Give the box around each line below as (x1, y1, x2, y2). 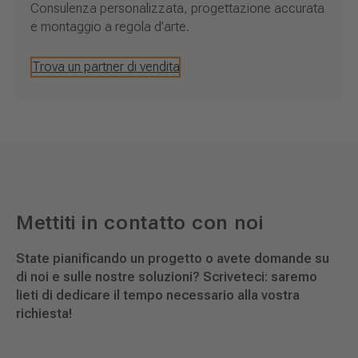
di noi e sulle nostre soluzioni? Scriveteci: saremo (16, 269, 317, 285)
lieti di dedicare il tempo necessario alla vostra (16, 288, 300, 304)
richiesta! (16, 306, 72, 322)
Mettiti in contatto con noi (16, 210, 264, 234)
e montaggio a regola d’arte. (30, 19, 190, 35)
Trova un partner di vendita (31, 59, 180, 75)
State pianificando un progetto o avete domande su (16, 251, 329, 267)
